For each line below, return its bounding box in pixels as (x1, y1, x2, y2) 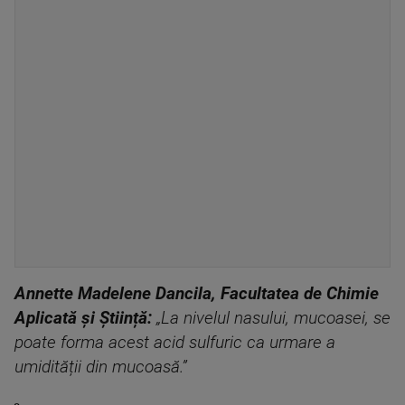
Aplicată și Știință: (14, 308, 152, 328)
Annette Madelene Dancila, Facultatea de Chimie (14, 284, 379, 304)
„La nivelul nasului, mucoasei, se (152, 308, 391, 328)
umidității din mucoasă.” (14, 357, 187, 377)
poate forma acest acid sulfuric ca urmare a (14, 333, 335, 353)
